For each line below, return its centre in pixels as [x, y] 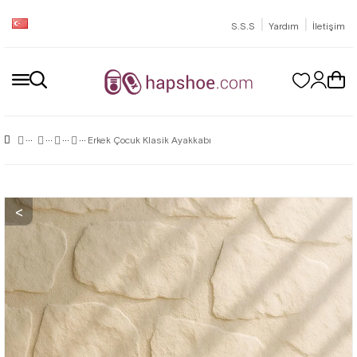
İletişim [329, 26]
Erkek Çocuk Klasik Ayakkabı [149, 140]
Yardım [284, 26]
